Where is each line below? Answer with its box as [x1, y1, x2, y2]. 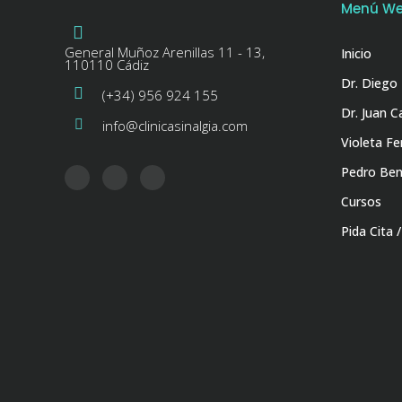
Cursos [340, 192, 381, 210]
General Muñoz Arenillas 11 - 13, [65, 42, 265, 61]
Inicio [340, 44, 371, 62]
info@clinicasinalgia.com [102, 116, 248, 135]
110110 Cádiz [65, 55, 149, 74]
